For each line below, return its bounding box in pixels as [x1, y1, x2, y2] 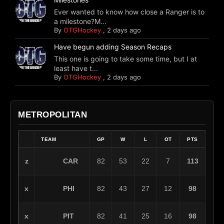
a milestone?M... [54, 17, 107, 26]
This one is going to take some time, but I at [54, 54, 197, 63]
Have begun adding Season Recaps [54, 42, 172, 51]
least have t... [54, 64, 98, 73]
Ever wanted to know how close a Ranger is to [54, 7, 205, 16]
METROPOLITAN [18, 110, 87, 120]
